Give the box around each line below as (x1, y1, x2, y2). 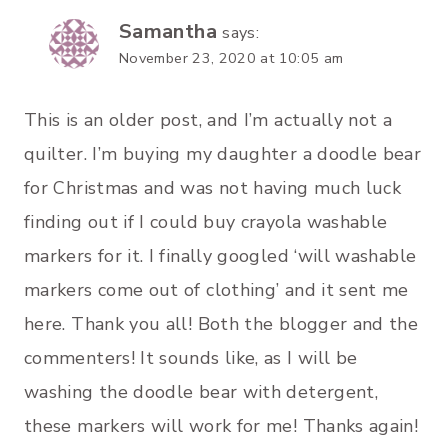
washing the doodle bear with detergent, (24, 379, 379, 404)
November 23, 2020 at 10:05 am (119, 48, 344, 69)
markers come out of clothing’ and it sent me (24, 277, 409, 302)
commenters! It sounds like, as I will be (24, 345, 358, 370)
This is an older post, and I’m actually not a (24, 107, 393, 132)
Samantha (119, 18, 217, 46)
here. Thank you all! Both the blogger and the (24, 311, 419, 336)
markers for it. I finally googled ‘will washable (24, 243, 417, 268)
